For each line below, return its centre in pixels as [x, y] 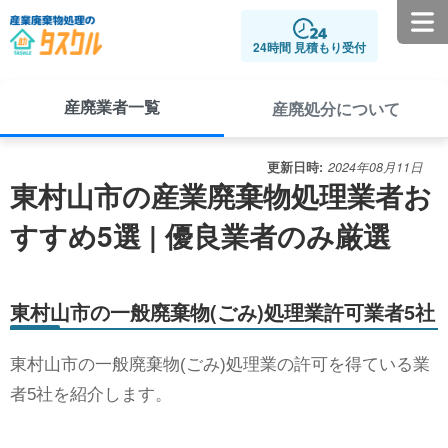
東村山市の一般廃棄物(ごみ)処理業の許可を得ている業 [220, 364]
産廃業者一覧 [112, 106]
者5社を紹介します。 [91, 394]
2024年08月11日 [375, 167]
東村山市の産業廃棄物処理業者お [221, 195]
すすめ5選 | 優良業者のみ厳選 [200, 235]
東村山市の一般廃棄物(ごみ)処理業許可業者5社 [222, 311]
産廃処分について [336, 108]
